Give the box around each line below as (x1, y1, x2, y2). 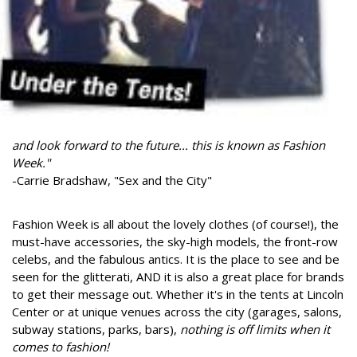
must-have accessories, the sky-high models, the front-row (12, 233, 338, 250)
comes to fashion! (12, 339, 109, 355)
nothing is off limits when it (180, 321, 330, 338)
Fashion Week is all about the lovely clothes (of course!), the (12, 216, 339, 233)
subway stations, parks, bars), (12, 321, 180, 338)
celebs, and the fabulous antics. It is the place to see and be (12, 251, 339, 268)
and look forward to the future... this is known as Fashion (12, 137, 325, 154)
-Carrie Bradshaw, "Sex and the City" (12, 172, 212, 189)
